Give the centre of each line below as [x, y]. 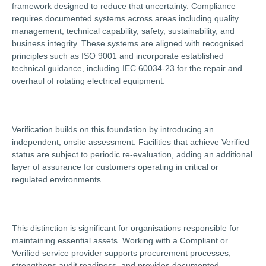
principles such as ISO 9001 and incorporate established [118, 56]
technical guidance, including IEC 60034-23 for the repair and [127, 68]
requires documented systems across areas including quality [125, 18]
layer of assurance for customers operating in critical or [115, 167]
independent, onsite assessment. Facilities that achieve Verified [131, 142]
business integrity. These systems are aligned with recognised [128, 43]
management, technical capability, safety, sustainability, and [123, 31]
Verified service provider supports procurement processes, [121, 253]
